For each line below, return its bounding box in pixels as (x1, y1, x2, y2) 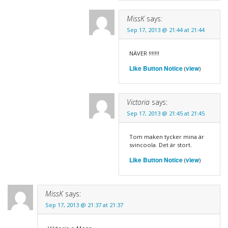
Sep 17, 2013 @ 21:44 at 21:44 (126, 25, 205, 34)
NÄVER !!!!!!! (129, 49, 159, 57)
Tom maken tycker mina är (129, 132, 204, 140)
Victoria (126, 97, 150, 107)
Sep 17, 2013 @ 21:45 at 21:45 (126, 109, 205, 117)
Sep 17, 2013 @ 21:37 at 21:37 (45, 201, 123, 209)
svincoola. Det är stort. (129, 140, 192, 149)
